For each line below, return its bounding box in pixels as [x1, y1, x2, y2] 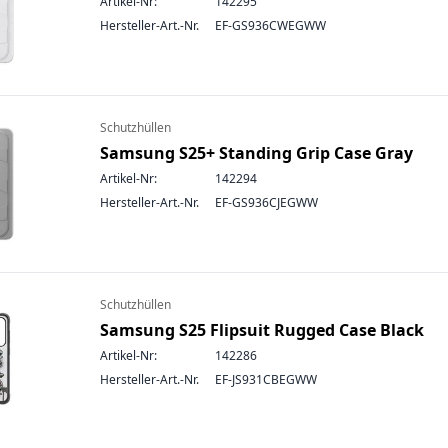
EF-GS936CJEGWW [215, 194, 318, 211]
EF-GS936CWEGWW [215, 17, 326, 34]
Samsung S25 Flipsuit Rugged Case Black [100, 319, 424, 341]
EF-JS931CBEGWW [215, 371, 317, 388]
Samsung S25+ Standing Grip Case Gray [100, 142, 413, 164]
